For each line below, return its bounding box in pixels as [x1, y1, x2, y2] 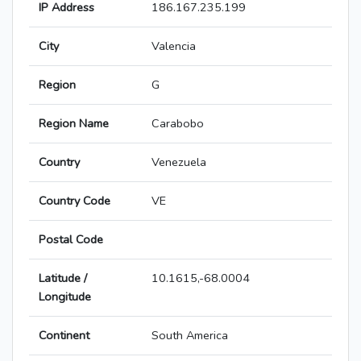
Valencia [151, 38, 196, 55]
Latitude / [39, 270, 87, 287]
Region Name [39, 115, 109, 132]
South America [151, 327, 228, 344]
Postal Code [39, 231, 103, 248]
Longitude [39, 288, 91, 305]
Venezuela [151, 154, 206, 171]
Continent [39, 327, 89, 344]
